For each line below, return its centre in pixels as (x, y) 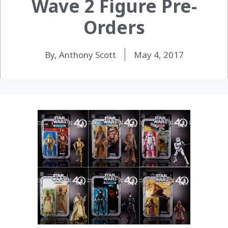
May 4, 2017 (159, 54)
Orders (114, 27)
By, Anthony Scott (80, 54)
